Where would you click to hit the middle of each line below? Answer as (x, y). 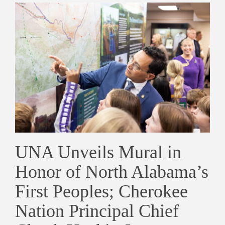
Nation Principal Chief (97, 211)
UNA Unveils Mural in (98, 152)
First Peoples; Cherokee (101, 191)
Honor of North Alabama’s (112, 172)
